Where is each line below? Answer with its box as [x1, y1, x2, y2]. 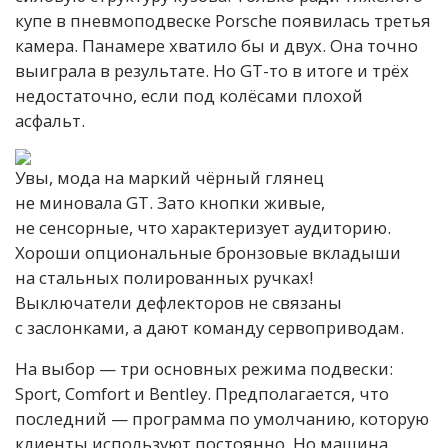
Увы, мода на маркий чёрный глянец [15, 165, 324, 189]
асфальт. [15, 108, 85, 132]
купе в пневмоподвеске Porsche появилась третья [15, 8, 431, 32]
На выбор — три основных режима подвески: [15, 356, 393, 380]
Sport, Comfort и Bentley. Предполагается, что [15, 381, 389, 405]
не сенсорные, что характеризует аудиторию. [15, 215, 391, 239]
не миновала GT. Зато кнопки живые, [15, 190, 325, 214]
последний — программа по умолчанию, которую [15, 406, 429, 430]
